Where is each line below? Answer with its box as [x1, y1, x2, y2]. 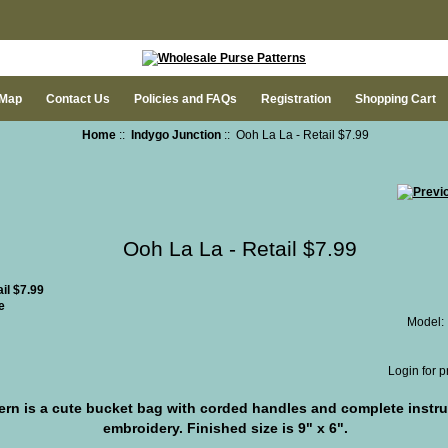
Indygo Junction [130, 127, 221, 141]
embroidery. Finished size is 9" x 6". [102, 419, 348, 436]
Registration [261, 91, 331, 106]
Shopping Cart [355, 91, 436, 106]
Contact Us [46, 91, 110, 106]
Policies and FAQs [134, 91, 237, 106]
